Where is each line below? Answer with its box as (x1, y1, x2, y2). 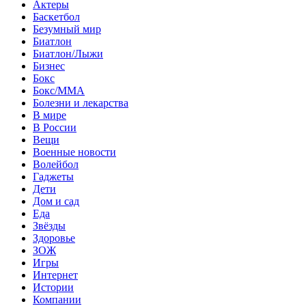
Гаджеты (33, 170, 74, 182)
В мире (33, 109, 66, 121)
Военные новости (33, 145, 116, 158)
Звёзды (33, 219, 66, 232)
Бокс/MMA (33, 84, 85, 96)
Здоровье (33, 232, 75, 244)
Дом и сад (33, 195, 79, 207)
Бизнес (33, 59, 65, 72)
